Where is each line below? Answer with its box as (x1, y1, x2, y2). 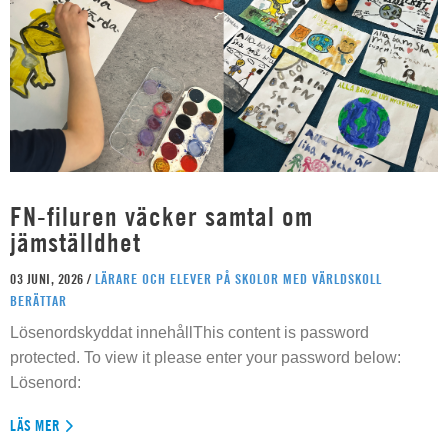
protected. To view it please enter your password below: (10, 348, 401, 366)
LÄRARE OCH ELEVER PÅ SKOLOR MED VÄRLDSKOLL (95, 269, 382, 287)
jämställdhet (10, 226, 148, 258)
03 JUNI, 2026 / (10, 269, 95, 287)
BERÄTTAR (10, 291, 67, 309)
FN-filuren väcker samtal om (10, 200, 313, 232)
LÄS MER (10, 415, 61, 435)
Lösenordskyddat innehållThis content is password (10, 323, 369, 341)
